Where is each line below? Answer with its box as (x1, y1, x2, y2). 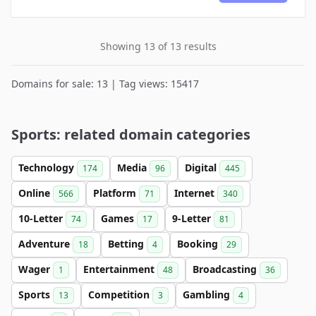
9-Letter (172, 212, 214, 225)
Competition (88, 288, 152, 301)
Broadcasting (193, 262, 260, 276)
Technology (18, 161, 77, 174)
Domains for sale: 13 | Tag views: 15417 (11, 77, 199, 90)
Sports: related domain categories (11, 125, 250, 144)
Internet (174, 186, 217, 200)
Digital (185, 161, 219, 174)
